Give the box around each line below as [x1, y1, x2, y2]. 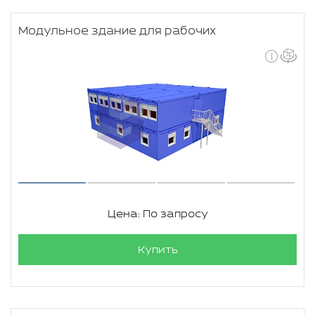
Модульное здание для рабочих [18, 25, 216, 38]
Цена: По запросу [107, 208, 208, 220]
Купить [137, 244, 178, 256]
